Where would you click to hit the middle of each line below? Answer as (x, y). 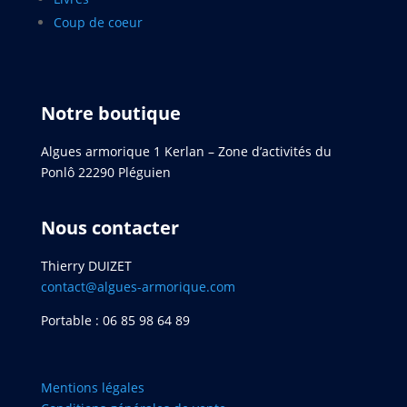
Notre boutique (110, 113)
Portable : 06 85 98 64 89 (115, 320)
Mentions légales (94, 387)
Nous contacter (109, 227)
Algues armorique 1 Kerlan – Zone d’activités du (186, 151)
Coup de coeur (98, 22)
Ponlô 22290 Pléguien (105, 172)
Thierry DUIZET (86, 265)
